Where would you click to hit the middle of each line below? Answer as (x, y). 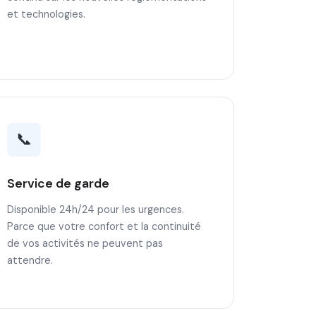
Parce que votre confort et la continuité (104, 226)
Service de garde (59, 183)
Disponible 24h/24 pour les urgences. (96, 209)
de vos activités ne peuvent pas (85, 243)
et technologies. (47, 14)
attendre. (30, 260)
